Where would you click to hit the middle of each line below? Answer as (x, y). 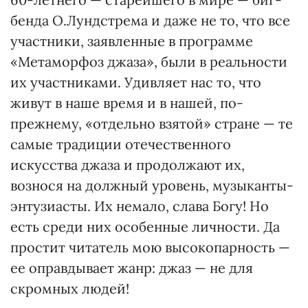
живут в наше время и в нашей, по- (127, 103)
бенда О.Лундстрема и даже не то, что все (150, 20)
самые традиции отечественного (121, 144)
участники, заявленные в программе (132, 41)
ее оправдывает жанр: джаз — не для (132, 268)
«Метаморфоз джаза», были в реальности (149, 62)
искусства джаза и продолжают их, (128, 165)
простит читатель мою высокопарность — (150, 247)
